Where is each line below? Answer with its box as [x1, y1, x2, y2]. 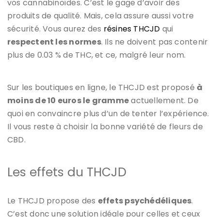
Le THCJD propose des [7, 195, 98, 206]
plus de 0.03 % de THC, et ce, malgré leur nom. [7, 49, 186, 61]
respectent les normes [7, 36, 101, 47]
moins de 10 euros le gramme [7, 94, 129, 106]
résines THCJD [103, 23, 160, 34]
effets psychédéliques [97, 195, 192, 206]
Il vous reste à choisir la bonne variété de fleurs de [7, 121, 203, 132]
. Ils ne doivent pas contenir [101, 36, 208, 47]
